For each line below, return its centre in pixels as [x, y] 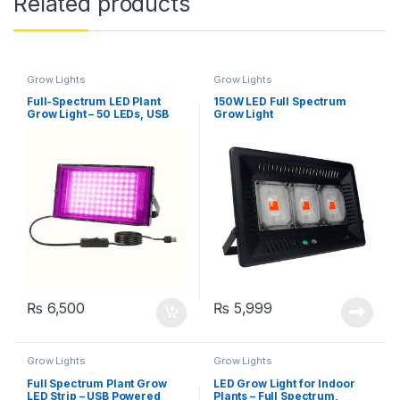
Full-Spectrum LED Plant [93, 102]
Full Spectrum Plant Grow [96, 383]
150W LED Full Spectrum [279, 102]
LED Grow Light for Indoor [284, 383]
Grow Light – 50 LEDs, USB [97, 114]
